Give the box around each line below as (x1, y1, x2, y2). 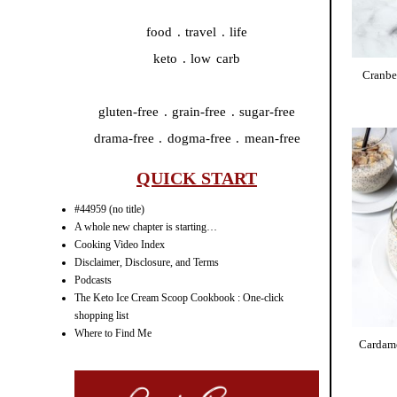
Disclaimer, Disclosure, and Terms (74, 256, 219, 269)
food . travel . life (146, 25, 247, 40)
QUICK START (136, 168, 257, 189)
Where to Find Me (74, 327, 152, 340)
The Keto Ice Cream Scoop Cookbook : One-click (74, 292, 284, 305)
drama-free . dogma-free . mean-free (93, 131, 300, 146)
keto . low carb (153, 51, 240, 66)
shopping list (74, 309, 128, 323)
